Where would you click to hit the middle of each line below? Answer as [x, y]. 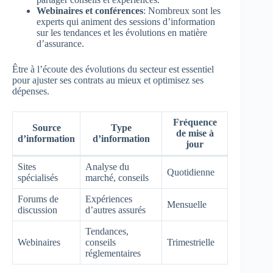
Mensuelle [187, 204]
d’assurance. [60, 43]
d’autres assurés [115, 210]
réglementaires [113, 253]
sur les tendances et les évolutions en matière [122, 32]
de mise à [195, 133]
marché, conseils [117, 177]
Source [46, 127]
